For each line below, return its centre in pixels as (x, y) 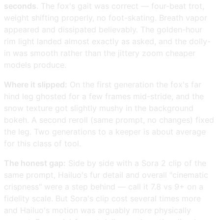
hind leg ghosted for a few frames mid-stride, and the (104, 96)
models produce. (35, 65)
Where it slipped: (36, 84)
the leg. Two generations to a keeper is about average (105, 131)
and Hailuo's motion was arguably (68, 210)
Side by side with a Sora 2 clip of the (136, 163)
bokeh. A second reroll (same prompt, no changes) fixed (109, 120)
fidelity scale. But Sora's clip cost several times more (102, 198)
